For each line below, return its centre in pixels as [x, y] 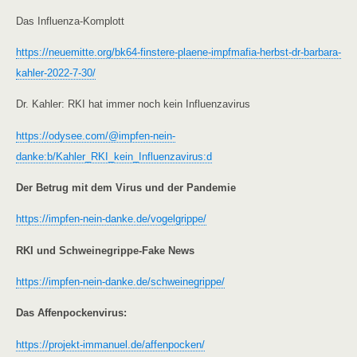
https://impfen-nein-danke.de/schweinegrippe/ [120, 281]
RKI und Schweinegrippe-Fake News [105, 250]
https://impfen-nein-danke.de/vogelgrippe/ [111, 219]
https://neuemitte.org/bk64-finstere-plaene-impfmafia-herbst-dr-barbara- [178, 52]
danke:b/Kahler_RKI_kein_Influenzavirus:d [114, 156]
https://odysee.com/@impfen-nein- [96, 135]
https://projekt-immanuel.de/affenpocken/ [110, 344]
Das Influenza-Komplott [70, 21]
